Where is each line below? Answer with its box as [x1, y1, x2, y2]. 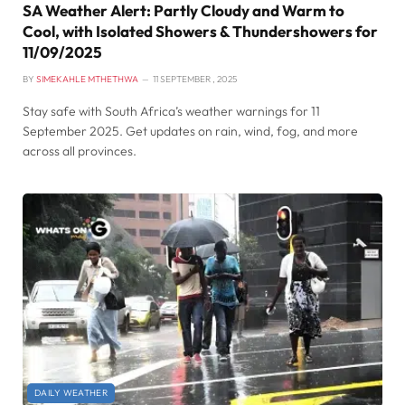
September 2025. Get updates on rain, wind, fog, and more [23, 123, 358, 140]
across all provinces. [23, 143, 137, 160]
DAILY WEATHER [34, 387, 108, 400]
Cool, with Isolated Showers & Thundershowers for [23, 22, 378, 42]
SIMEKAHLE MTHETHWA [36, 73, 138, 86]
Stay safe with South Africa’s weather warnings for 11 [23, 103, 320, 120]
